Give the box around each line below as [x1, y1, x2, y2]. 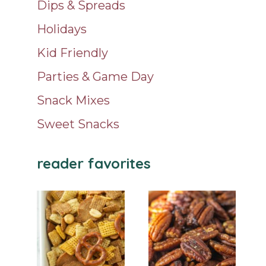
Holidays [37, 21, 87, 36]
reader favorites [37, 154, 151, 172]
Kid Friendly [37, 45, 109, 60]
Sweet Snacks [37, 116, 120, 131]
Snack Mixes [37, 93, 110, 107]
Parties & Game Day [37, 69, 154, 84]
